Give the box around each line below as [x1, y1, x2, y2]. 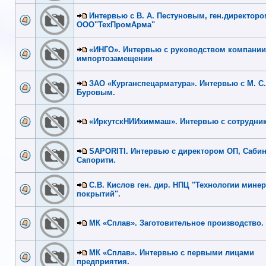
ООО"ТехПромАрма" [77, 20, 155, 29]
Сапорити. [77, 155, 116, 164]
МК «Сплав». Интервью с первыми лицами [89, 248, 254, 257]
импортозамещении [77, 53, 153, 63]
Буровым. [77, 87, 115, 97]
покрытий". [77, 189, 121, 198]
